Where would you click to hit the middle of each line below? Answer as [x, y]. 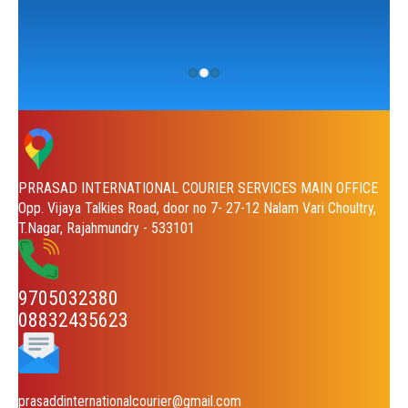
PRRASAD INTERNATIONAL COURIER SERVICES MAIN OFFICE [198, 189]
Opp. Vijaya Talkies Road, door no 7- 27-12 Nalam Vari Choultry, [197, 209]
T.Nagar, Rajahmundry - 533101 [107, 229]
